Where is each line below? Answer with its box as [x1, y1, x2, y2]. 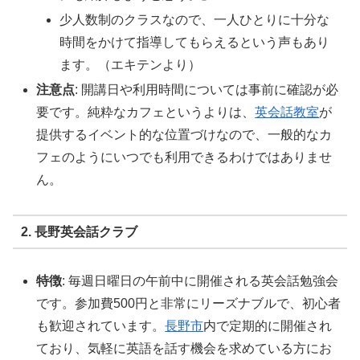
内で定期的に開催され [203, 319, 333, 333]
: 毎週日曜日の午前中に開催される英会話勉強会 [62, 274, 339, 288]
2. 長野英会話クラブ [20, 224, 137, 239]
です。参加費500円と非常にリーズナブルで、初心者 [36, 297, 342, 311]
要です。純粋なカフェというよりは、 [36, 105, 256, 120]
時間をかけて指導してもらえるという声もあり [59, 35, 330, 50]
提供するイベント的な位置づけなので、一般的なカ [36, 128, 333, 142]
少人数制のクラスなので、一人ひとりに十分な [59, 13, 330, 27]
